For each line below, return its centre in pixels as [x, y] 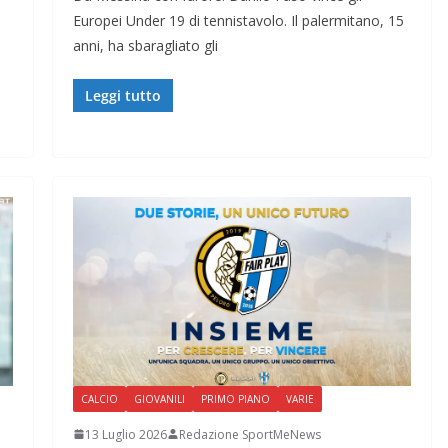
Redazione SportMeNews [249, 434]
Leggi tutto [122, 96]
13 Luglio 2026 [125, 434]
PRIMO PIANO [235, 398]
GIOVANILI [159, 398]
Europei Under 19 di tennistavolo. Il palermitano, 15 [238, 21]
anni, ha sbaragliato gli [145, 46]
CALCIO [99, 398]
